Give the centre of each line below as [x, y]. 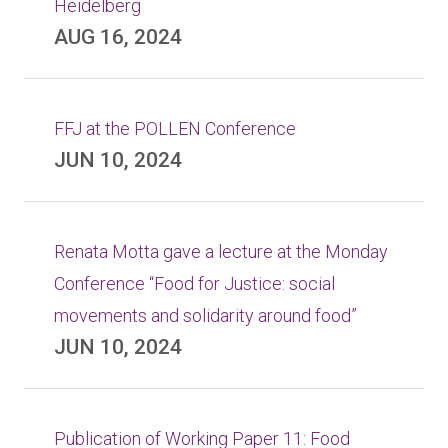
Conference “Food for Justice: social [194, 283]
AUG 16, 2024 [118, 37]
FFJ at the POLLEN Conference [175, 128]
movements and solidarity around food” [205, 315]
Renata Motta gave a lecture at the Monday [221, 251]
